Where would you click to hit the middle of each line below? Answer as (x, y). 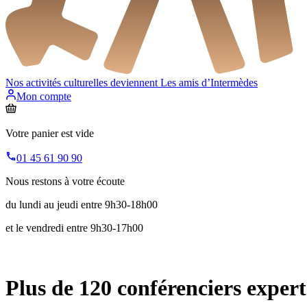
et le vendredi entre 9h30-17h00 (74, 228)
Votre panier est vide (50, 134)
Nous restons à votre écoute (65, 182)
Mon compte (44, 97)
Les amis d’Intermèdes (209, 83)
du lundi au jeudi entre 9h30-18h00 (82, 205)
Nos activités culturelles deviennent (83, 83)
